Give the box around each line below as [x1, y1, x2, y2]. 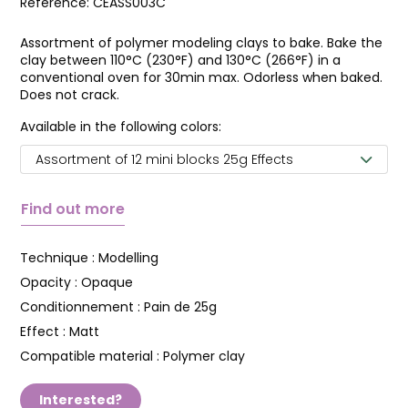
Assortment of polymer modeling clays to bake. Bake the [20, 34, 382, 52]
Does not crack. [20, 86, 119, 104]
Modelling [98, 249, 158, 267]
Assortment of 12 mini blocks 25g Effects [36, 150, 293, 168]
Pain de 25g [144, 298, 217, 316]
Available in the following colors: [20, 117, 221, 136]
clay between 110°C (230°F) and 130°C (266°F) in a [20, 51, 341, 69]
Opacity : [20, 273, 81, 291]
